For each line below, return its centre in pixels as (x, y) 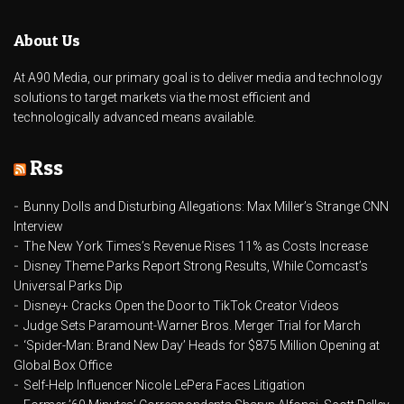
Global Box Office (63, 366)
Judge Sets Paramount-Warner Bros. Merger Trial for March (192, 326)
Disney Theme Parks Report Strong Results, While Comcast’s (196, 266)
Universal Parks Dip (68, 286)
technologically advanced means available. (135, 118)
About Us (47, 41)
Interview (38, 227)
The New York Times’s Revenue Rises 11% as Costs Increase (196, 247)
